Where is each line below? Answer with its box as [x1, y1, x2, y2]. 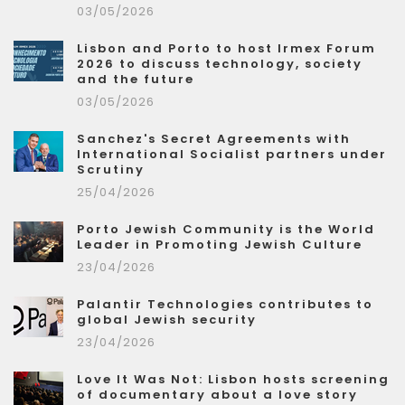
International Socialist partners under [77, 146, 387, 164]
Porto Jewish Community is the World [77, 221, 375, 239]
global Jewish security [77, 311, 257, 329]
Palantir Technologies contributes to [77, 296, 373, 314]
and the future [77, 71, 194, 89]
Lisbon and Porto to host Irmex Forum [77, 40, 376, 58]
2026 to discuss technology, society [77, 55, 363, 73]
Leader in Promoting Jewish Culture [77, 236, 363, 254]
